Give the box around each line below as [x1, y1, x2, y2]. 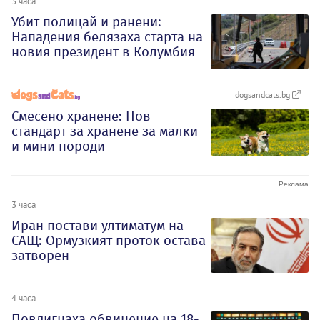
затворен [11, 246, 69, 264]
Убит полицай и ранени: [11, 14, 161, 31]
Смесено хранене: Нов [11, 107, 151, 124]
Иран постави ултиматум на [11, 216, 184, 234]
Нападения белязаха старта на [11, 29, 203, 46]
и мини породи [11, 137, 105, 154]
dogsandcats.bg [235, 89, 292, 100]
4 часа [11, 292, 36, 304]
